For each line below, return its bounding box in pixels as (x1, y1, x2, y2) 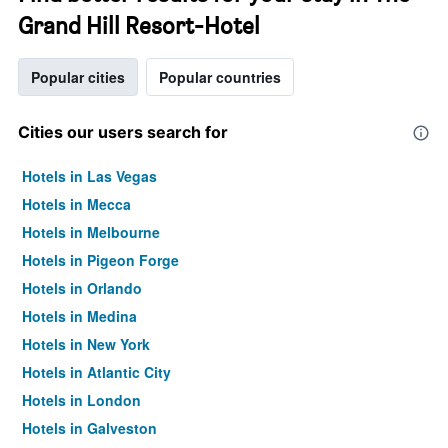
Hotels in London (22, 390, 141, 410)
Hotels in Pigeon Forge (22, 250, 179, 270)
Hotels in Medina (22, 306, 137, 326)
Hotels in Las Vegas (22, 166, 157, 186)
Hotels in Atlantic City (22, 362, 171, 382)
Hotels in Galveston (22, 418, 157, 438)
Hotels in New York (22, 334, 150, 354)
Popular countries (159, 67, 281, 87)
